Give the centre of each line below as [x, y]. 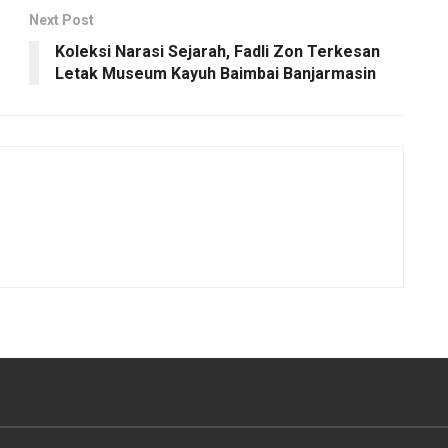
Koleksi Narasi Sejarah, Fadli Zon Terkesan [217, 52]
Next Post [61, 20]
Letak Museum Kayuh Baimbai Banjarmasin [215, 74]
